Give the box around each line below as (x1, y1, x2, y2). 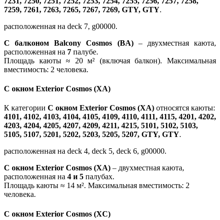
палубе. (71, 47, 98, 56)
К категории (4, 104, 48, 112)
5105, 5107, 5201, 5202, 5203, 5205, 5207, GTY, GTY (4, 130, 179, 139)
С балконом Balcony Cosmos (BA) (4, 38, 134, 47)
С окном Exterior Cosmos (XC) (4, 209, 110, 218)
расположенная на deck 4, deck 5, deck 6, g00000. (4, 147, 166, 156)
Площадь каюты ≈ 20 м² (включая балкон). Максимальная (4, 56, 216, 65)
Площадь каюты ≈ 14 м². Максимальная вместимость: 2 (4, 181, 190, 190)
